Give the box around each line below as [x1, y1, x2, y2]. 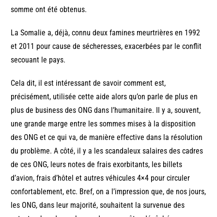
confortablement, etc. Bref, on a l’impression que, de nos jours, [11, 187, 206, 197]
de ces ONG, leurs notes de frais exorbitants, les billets [11, 160, 183, 170]
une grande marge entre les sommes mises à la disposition [11, 119, 196, 129]
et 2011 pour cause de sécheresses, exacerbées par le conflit [11, 42, 202, 51]
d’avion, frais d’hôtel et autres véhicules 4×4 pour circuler [11, 173, 190, 183]
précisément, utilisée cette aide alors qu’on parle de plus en [11, 92, 198, 102]
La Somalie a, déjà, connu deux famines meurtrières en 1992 [11, 28, 201, 38]
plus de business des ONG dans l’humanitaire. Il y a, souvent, [11, 106, 201, 115]
